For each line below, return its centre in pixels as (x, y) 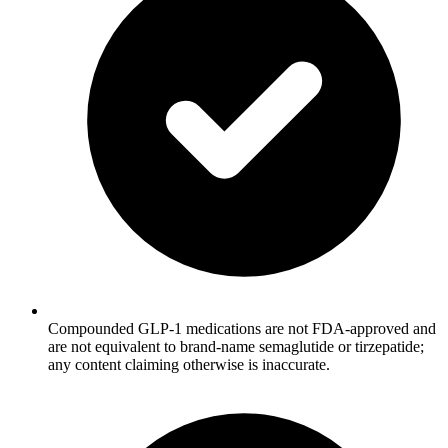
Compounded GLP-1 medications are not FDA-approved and (242, 329)
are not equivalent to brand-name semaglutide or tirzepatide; (236, 347)
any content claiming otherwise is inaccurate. (189, 365)
